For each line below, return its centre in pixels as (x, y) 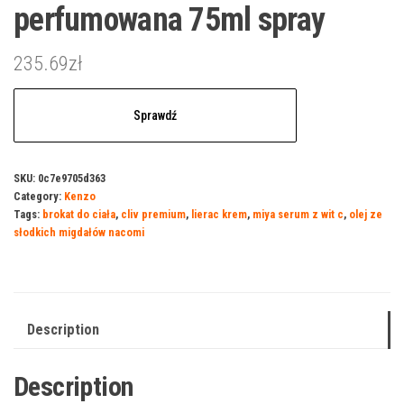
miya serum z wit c (298, 215)
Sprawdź (155, 116)
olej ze (366, 215)
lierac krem (219, 215)
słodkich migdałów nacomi (79, 233)
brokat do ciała (79, 215)
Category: (39, 197)
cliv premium (153, 215)
